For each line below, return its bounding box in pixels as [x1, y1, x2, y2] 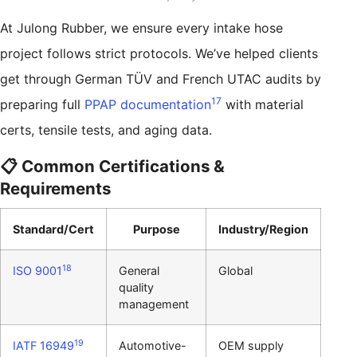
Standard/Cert [13, 222, 94, 236]
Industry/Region [218, 222, 308, 236]
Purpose [132, 222, 180, 236]
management [119, 296, 189, 311]
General [119, 263, 159, 277]
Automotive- [119, 338, 186, 352]
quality [119, 280, 154, 294]
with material [222, 96, 304, 112]
